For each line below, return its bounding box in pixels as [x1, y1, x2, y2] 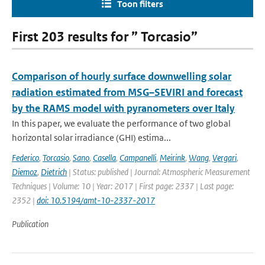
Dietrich [41, 166, 67, 177]
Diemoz [12, 166, 37, 177]
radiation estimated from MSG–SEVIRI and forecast [12, 86, 243, 99]
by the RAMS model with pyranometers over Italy [12, 102, 235, 115]
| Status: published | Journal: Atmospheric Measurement [67, 166, 250, 177]
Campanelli [119, 152, 156, 163]
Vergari [212, 152, 237, 163]
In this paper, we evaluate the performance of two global [12, 118, 231, 129]
